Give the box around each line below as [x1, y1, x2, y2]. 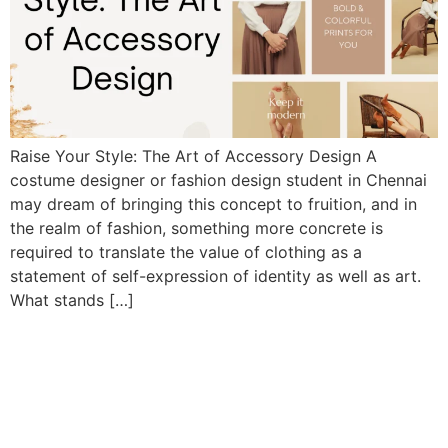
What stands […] [10, 289, 134, 310]
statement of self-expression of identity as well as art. [10, 265, 421, 286]
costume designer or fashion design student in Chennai [10, 169, 427, 190]
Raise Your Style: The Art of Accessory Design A [10, 145, 377, 166]
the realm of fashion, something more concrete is [10, 217, 383, 238]
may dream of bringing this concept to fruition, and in [10, 193, 417, 214]
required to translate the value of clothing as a [10, 241, 362, 262]
